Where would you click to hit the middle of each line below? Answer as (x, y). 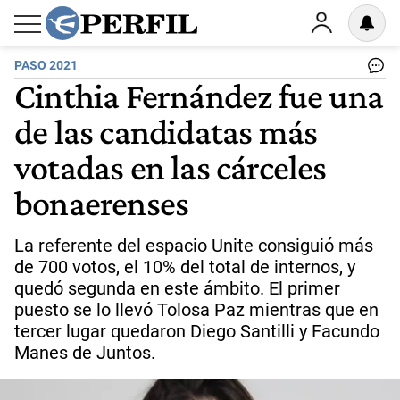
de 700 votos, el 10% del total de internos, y (185, 267)
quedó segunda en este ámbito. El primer (177, 288)
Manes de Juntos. (85, 353)
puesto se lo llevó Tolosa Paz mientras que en (196, 310)
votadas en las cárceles (171, 167)
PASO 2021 (46, 66)
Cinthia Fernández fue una (199, 96)
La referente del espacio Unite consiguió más (194, 246)
